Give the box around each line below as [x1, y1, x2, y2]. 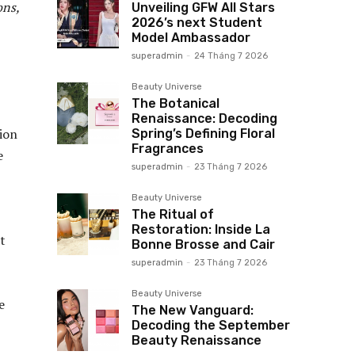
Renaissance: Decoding [132, 111, 277, 127]
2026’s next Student [132, 15, 262, 31]
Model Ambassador [132, 30, 250, 46]
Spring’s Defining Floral [132, 126, 275, 142]
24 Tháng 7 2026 [194, 51, 268, 62]
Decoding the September [132, 318, 290, 334]
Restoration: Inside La [132, 222, 270, 238]
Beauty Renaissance [132, 333, 261, 349]
